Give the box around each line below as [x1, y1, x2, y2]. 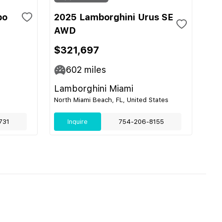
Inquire [67, 118, 88, 125]
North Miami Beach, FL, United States [54, 96, 168, 104]
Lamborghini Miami [54, 83, 133, 94]
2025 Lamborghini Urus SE [54, 12, 173, 22]
